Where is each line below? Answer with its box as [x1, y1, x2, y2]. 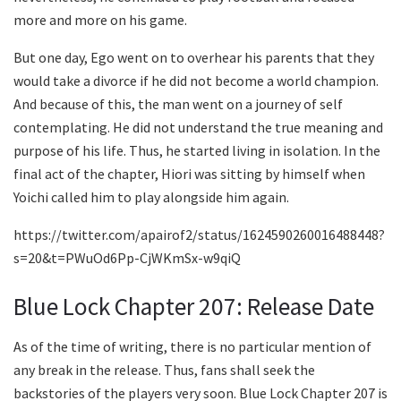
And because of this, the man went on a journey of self [13, 95, 343, 114]
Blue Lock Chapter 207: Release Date [13, 290, 374, 321]
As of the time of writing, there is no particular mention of [13, 337, 371, 355]
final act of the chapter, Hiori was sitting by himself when [13, 165, 365, 183]
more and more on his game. [13, 11, 187, 30]
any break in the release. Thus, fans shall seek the [13, 360, 315, 379]
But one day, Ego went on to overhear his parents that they [13, 48, 374, 67]
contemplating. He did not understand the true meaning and [13, 118, 383, 137]
